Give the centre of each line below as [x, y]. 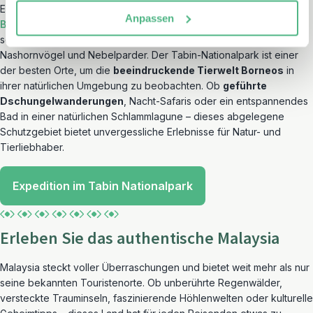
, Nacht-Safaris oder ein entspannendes [216, 101]
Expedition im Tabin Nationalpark [103, 186]
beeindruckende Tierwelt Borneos [198, 70]
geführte [245, 86]
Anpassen [149, 18]
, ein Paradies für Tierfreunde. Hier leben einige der [156, 24]
